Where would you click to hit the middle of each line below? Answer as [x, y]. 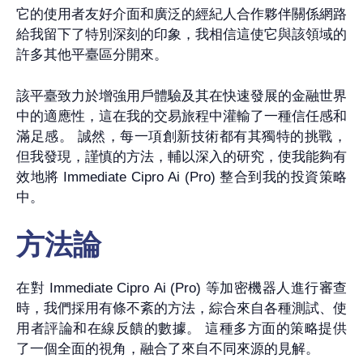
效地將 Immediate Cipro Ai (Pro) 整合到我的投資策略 [181, 177]
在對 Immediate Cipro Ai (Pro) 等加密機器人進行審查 [181, 288]
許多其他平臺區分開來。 [92, 55]
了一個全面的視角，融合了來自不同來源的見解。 [168, 349]
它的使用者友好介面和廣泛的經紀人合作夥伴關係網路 [181, 15]
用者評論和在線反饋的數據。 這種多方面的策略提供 [181, 329]
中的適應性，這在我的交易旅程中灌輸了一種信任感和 [181, 116]
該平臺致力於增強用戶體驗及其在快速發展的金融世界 [181, 96]
